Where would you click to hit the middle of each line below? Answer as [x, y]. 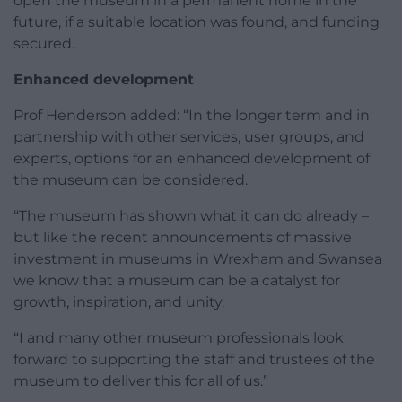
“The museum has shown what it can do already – [191, 215]
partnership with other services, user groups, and [189, 136]
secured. [44, 43]
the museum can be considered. [131, 179]
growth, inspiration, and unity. [119, 301]
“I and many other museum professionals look [179, 337]
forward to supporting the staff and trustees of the [194, 359]
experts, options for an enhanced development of [192, 158]
